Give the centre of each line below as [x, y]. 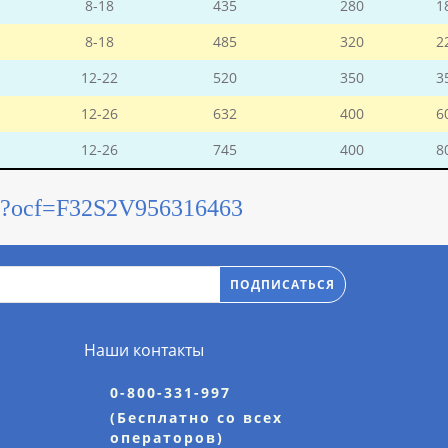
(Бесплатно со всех [196, 418]
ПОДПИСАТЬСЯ [282, 284]
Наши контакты [143, 350]
